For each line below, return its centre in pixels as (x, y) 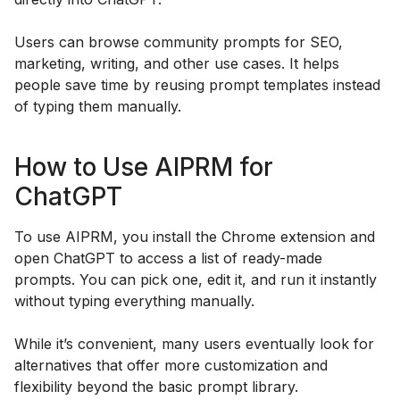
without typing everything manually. (134, 300)
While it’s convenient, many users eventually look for (194, 343)
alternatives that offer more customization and (171, 365)
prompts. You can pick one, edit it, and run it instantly (196, 279)
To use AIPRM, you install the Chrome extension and (195, 236)
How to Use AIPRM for (144, 167)
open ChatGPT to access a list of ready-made (168, 258)
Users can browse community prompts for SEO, (179, 42)
